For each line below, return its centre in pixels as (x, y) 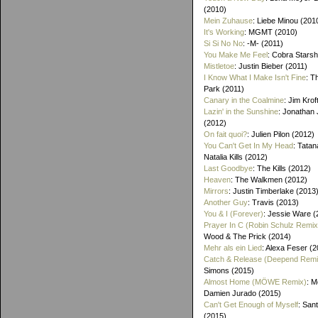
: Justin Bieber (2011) (271, 66)
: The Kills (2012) (282, 168)
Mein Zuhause (228, 21)
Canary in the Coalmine (244, 100)
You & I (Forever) (234, 214)
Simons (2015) (229, 270)
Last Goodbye (228, 168)
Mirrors (216, 191)
